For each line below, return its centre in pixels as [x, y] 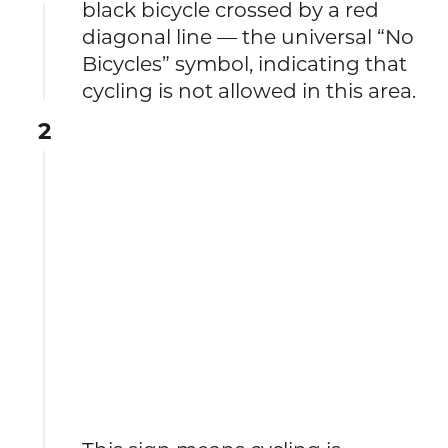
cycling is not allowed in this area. [249, 90]
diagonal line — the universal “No [248, 36]
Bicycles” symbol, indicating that [245, 63]
